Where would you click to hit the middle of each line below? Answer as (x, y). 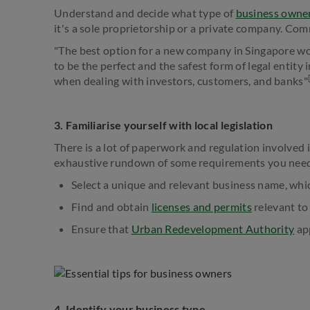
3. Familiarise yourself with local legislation (163, 125)
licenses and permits (201, 206)
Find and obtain (111, 206)
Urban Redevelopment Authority (213, 228)
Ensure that (101, 228)
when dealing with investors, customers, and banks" (181, 80)
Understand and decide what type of (145, 12)
